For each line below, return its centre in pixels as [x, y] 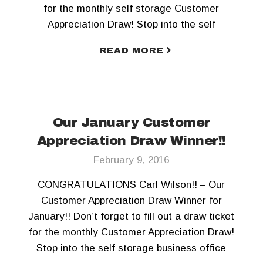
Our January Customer [131, 122]
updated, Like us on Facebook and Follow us [131, 56]
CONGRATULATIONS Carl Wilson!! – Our [131, 184]
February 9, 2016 [131, 160]
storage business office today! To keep [131, 41]
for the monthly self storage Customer [131, 9]
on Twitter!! [131, 72]
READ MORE [131, 51]
